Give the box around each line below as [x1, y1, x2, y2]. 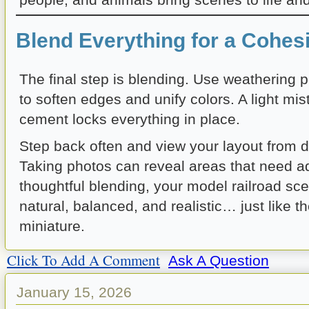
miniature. [19, 217, 85, 234]
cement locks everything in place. [19, 110, 240, 127]
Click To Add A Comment [7, 250, 160, 270]
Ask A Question [168, 252, 269, 268]
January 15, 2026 [17, 283, 132, 300]
